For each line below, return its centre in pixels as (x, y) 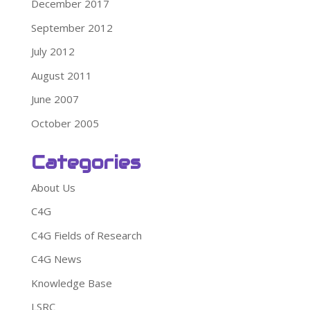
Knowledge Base (71, 283)
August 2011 (61, 75)
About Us (53, 187)
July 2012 (53, 52)
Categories (85, 162)
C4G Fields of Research (86, 235)
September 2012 (72, 27)
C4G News (56, 259)
